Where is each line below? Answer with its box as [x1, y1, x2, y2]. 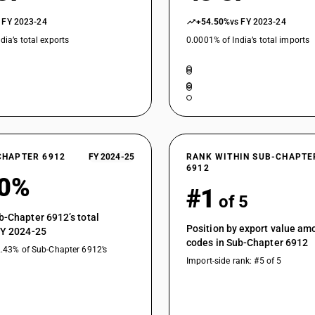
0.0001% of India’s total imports [186, 35, 310, 45]
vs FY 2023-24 [230, 17, 286, 27]
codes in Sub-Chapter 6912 [186, 237, 309, 248]
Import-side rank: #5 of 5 [186, 256, 282, 266]
